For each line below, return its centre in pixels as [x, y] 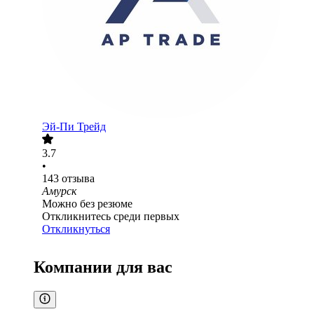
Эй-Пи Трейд [74, 127]
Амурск [59, 191]
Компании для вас [103, 267]
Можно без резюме [87, 204]
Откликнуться [76, 229]
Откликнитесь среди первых [111, 217]
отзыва [78, 179]
